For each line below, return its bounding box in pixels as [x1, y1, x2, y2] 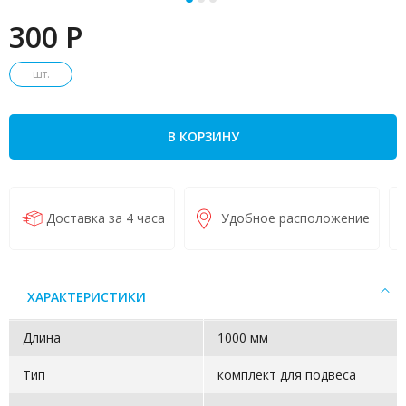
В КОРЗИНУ [167, 127, 239, 145]
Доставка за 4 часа [46, 208, 165, 227]
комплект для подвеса [217, 365, 356, 383]
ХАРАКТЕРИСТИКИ [27, 287, 146, 305]
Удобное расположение [221, 208, 370, 227]
